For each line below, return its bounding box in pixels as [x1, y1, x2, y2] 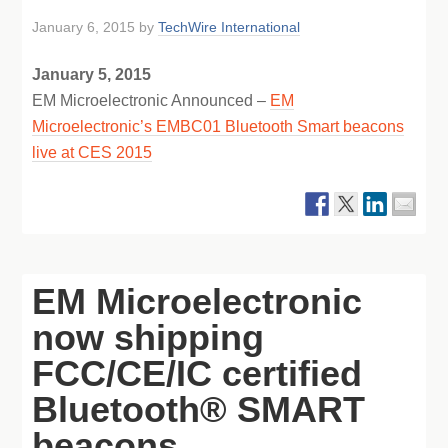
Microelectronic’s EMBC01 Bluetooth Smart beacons [32, 118, 405, 135]
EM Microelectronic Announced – [32, 92, 271, 109]
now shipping [32, 317, 265, 358]
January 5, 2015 [32, 66, 152, 83]
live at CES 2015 [32, 144, 153, 161]
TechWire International [158, 19, 301, 35]
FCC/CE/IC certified [32, 353, 363, 394]
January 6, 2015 [32, 19, 136, 35]
